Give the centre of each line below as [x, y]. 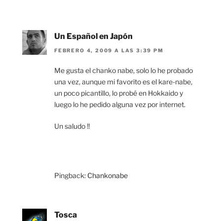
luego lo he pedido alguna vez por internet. [120, 104]
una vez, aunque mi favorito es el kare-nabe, [123, 81]
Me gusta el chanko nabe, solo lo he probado [124, 70]
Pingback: [71, 175]
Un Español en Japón [93, 37]
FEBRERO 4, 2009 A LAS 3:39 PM [109, 50]
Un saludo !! [72, 126]
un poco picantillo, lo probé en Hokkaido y [119, 93]
